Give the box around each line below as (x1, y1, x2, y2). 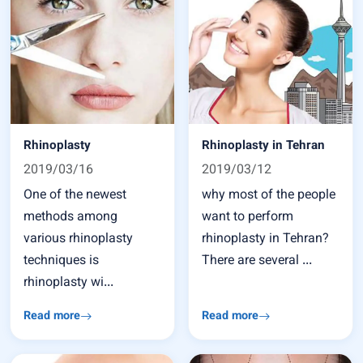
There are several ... (202, 251, 312, 271)
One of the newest (23, 186, 126, 206)
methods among (23, 207, 117, 228)
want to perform (202, 207, 293, 228)
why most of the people (202, 186, 335, 206)
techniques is (23, 251, 99, 271)
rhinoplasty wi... (23, 273, 113, 293)
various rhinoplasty (23, 229, 133, 250)
